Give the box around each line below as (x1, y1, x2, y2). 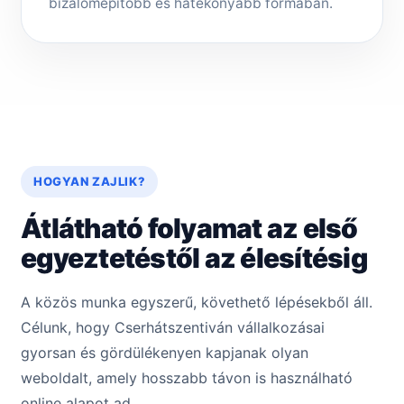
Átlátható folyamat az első (21, 212, 358, 245)
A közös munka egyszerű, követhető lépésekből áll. (21, 293, 372, 312)
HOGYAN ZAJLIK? (33, 174, 146, 189)
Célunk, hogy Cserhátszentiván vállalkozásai (21, 318, 325, 337)
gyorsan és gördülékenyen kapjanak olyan (21, 344, 308, 363)
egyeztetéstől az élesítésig (21, 242, 367, 275)
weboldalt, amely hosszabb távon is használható (21, 369, 353, 388)
